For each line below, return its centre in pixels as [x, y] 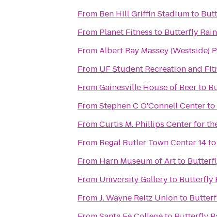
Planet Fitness [126, 32]
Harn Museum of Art [138, 161]
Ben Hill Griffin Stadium [144, 14]
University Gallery [133, 179]
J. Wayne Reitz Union [139, 198]
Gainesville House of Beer [148, 87]
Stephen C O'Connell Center [152, 106]
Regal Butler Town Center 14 [153, 143]
